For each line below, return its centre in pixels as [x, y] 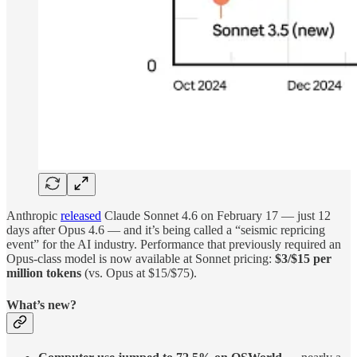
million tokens [44, 273]
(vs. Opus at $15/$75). [139, 273]
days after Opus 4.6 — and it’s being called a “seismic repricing [166, 230]
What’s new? [41, 304]
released [81, 216]
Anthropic [33, 216]
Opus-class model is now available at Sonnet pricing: [141, 259]
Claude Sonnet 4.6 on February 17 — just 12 [216, 216]
